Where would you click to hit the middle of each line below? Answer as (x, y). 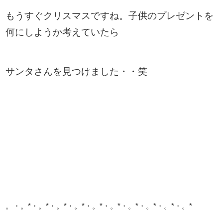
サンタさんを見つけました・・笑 (77, 72)
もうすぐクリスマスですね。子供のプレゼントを (110, 16)
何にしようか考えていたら (62, 32)
